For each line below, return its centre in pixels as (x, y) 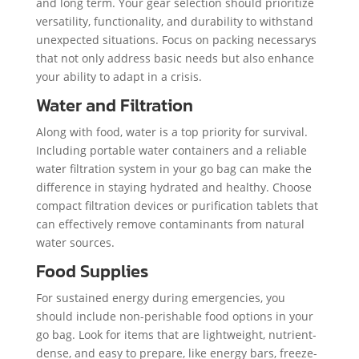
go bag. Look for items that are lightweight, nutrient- (176, 334)
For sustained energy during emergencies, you (160, 297)
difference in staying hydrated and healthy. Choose (173, 187)
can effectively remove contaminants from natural (170, 224)
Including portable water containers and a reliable (171, 150)
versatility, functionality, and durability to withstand (174, 21)
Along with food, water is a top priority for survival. (171, 131)
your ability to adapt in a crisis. (119, 76)
